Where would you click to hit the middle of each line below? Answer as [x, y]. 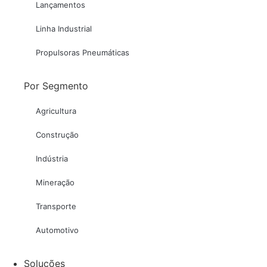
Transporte [56, 206]
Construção [57, 135]
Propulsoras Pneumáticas [83, 52]
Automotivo [57, 230]
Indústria [52, 159]
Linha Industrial [64, 29]
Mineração [55, 182]
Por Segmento [56, 86]
